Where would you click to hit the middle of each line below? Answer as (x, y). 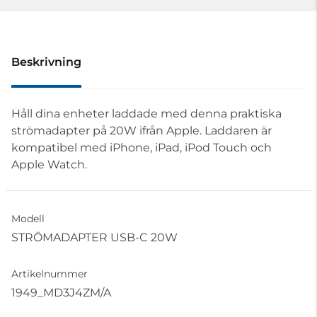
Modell (28, 218)
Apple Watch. (49, 164)
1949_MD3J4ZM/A (61, 292)
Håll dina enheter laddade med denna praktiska (146, 113)
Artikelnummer (50, 273)
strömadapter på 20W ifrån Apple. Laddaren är (142, 130)
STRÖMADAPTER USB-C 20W (94, 237)
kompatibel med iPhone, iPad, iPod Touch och (142, 147)
